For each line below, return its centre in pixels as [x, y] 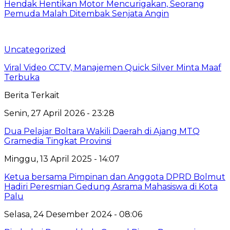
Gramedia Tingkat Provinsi [58, 141]
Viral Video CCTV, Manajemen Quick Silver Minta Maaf [113, 67]
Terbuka [22, 77]
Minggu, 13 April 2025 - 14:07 [62, 159]
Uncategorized [35, 49]
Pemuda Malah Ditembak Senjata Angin [87, 13]
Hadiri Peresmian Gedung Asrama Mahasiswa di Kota [111, 186]
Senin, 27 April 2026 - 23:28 [59, 113]
